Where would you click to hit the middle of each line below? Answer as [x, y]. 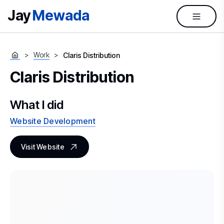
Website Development [53, 121]
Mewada [61, 15]
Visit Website [42, 147]
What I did [37, 105]
